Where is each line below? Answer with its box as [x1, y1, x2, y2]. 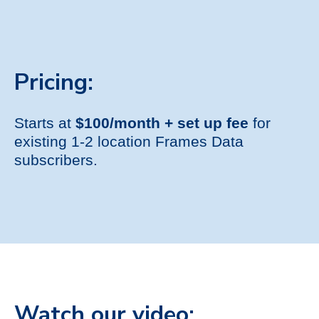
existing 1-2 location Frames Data [14, 132, 244, 150]
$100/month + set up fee [75, 114, 249, 131]
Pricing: [14, 66, 100, 98]
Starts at [14, 114, 75, 131]
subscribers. [14, 151, 98, 168]
